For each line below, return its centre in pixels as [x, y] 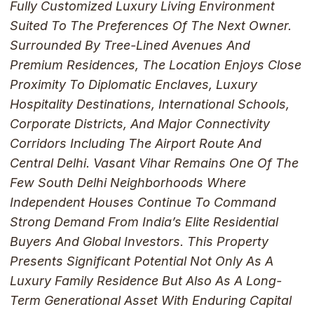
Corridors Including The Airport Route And [135, 144]
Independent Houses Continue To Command [143, 203]
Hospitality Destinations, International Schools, [149, 104]
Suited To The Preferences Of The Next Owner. [150, 26]
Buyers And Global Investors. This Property [139, 242]
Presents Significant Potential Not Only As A [141, 261]
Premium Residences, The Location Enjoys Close [155, 65]
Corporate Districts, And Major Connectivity [139, 124]
